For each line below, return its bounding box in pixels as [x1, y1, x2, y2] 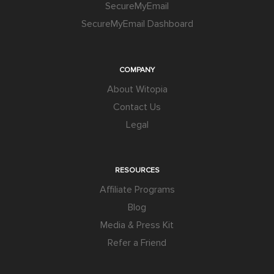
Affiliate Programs [99, 183, 175, 196]
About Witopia [106, 83, 168, 95]
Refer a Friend [108, 237, 166, 250]
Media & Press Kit [100, 219, 174, 232]
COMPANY [119, 65, 155, 75]
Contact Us [113, 100, 161, 113]
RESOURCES [114, 166, 160, 176]
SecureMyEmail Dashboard [81, 18, 193, 31]
